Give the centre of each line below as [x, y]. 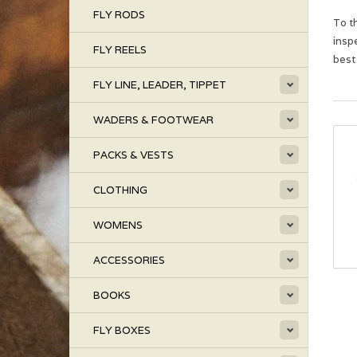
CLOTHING [120, 190]
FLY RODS [119, 15]
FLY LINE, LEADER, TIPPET [160, 85]
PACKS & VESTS [133, 155]
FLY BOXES [122, 330]
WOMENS [118, 225]
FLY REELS [120, 50]
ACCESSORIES [129, 260]
